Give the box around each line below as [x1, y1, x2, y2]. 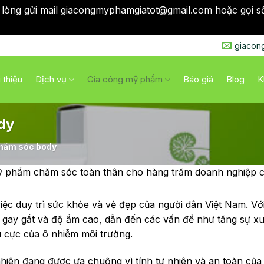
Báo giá [183, 74, 214, 85]
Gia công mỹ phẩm [87, 74, 163, 85]
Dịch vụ [35, 74, 67, 85]
